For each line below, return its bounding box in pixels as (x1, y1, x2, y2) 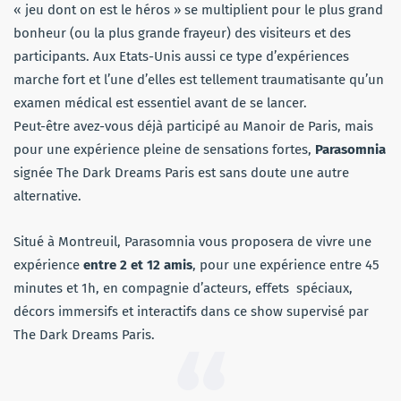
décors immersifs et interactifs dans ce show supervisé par (13, 303, 369, 320)
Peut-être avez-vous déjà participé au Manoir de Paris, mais (13, 118, 373, 135)
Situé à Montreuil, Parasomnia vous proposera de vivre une (13, 234, 371, 251)
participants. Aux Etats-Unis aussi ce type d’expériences (13, 48, 349, 65)
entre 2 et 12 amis (83, 257, 192, 274)
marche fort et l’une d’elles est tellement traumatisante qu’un (13, 72, 384, 89)
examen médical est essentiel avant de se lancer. (13, 95, 307, 112)
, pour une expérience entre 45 (192, 257, 380, 274)
